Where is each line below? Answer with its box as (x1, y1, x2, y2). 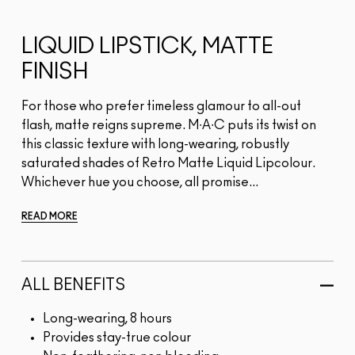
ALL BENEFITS (21, 277, 125, 294)
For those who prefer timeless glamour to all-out (21, 100, 301, 113)
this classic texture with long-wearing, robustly (21, 138, 289, 151)
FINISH (21, 61, 88, 84)
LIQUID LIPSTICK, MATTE (21, 36, 273, 59)
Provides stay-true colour (43, 331, 191, 345)
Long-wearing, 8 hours (43, 312, 172, 326)
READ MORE (21, 212, 78, 222)
